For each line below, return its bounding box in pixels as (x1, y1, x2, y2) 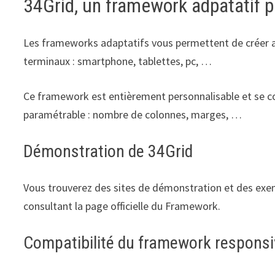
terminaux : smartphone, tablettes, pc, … (23, 53, 212, 68)
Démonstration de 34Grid (23, 141, 193, 161)
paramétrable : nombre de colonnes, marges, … (23, 107, 242, 122)
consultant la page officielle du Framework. (23, 198, 221, 213)
